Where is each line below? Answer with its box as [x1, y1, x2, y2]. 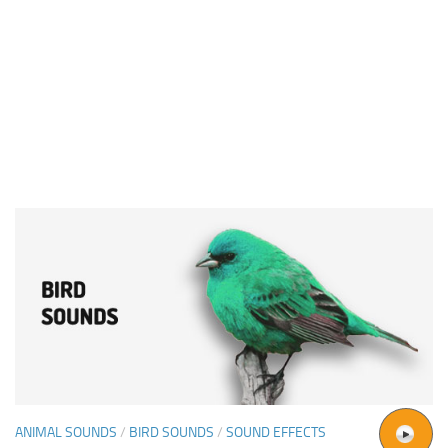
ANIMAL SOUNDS [15, 423, 117, 441]
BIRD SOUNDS [129, 423, 214, 441]
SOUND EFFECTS [226, 423, 326, 441]
